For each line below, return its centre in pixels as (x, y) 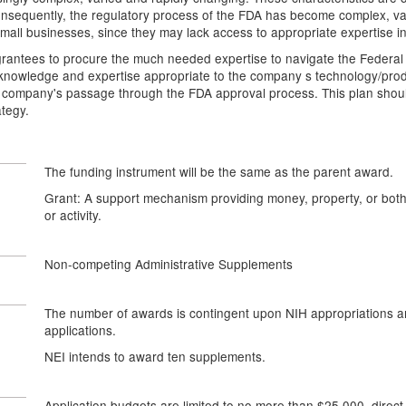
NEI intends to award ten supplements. (155, 356)
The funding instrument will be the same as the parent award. (219, 171)
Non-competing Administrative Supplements (169, 264)
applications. (80, 330)
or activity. (73, 215)
